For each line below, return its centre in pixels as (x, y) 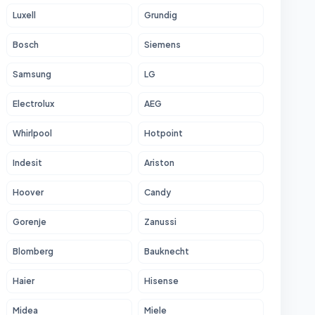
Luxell (24, 15)
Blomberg (33, 251)
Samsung (32, 74)
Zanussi (160, 222)
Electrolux (33, 104)
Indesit (27, 163)
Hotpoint (163, 133)
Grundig (161, 15)
